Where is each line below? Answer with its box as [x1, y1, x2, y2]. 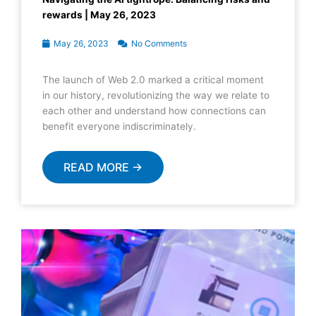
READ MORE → [63, 159, 142, 174]
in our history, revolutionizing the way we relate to [42, 89, 269, 101]
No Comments [129, 37, 187, 49]
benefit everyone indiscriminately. [42, 120, 196, 132]
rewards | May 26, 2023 [42, 8, 156, 20]
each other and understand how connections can [42, 104, 266, 116]
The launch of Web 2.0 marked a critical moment [42, 73, 264, 85]
